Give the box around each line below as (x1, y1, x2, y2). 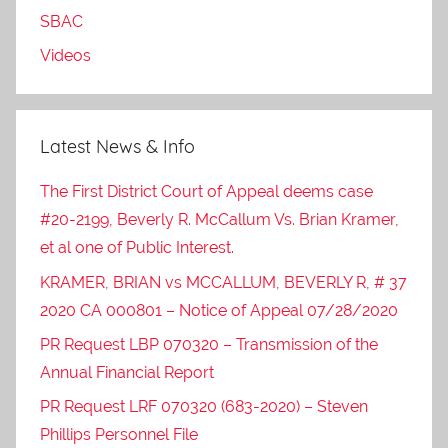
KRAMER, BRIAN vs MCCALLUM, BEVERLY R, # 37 (40, 272, 407, 292)
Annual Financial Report (40, 362, 214, 382)
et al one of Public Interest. (40, 238, 234, 258)
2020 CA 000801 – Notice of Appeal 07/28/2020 (40, 300, 398, 320)
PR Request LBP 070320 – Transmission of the (40, 334, 378, 354)
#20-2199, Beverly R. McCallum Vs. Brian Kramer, (40, 210, 399, 230)
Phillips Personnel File (40, 425, 198, 445)
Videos (40, 46, 91, 65)
